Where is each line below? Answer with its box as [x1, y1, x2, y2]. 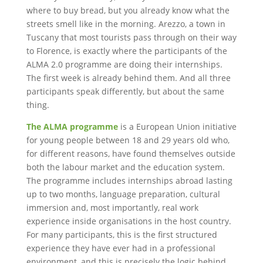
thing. [26, 99, 49, 110]
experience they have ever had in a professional [26, 242, 215, 254]
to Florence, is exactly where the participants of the [26, 45, 227, 56]
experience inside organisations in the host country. [26, 215, 231, 227]
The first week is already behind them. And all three [26, 72, 231, 83]
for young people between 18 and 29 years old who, [26, 134, 230, 146]
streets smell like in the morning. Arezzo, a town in [26, 18, 225, 29]
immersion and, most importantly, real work [26, 202, 198, 213]
